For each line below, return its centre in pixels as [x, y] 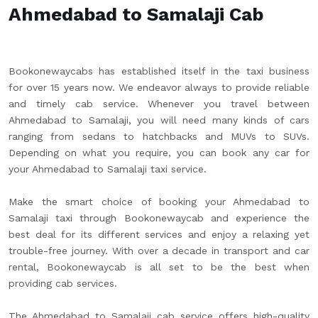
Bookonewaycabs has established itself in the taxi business [159, 71]
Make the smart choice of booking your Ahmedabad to [159, 202]
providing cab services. [63, 283]
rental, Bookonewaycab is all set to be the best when [159, 267]
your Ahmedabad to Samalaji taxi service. [108, 169]
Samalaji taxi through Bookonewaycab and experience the [159, 218]
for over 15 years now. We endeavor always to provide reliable [159, 87]
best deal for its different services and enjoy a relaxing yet [159, 234]
